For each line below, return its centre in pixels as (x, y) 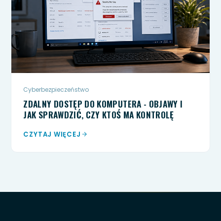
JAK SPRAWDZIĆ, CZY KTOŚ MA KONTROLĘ (99, 114)
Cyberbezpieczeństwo (56, 89)
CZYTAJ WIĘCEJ (52, 134)
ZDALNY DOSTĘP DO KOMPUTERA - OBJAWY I (103, 103)
